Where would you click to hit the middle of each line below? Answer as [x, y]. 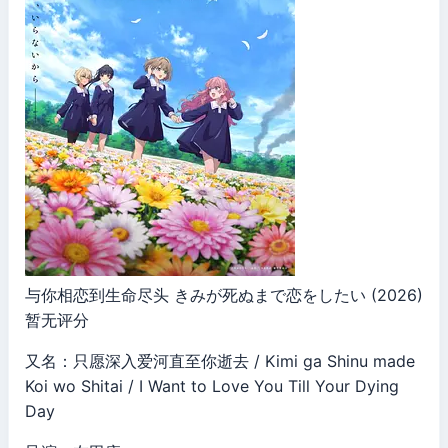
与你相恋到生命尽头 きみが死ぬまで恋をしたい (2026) [224, 295]
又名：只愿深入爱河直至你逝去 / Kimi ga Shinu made [220, 361]
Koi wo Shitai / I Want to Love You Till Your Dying [212, 386]
